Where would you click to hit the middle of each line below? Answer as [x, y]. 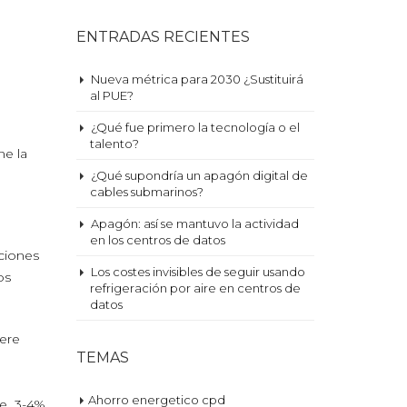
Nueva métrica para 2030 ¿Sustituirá [197, 79]
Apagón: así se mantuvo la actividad [194, 223]
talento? [114, 144]
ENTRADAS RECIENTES [163, 37]
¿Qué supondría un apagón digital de [199, 175]
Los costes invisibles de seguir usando [198, 272]
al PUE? [111, 95]
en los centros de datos [157, 240]
